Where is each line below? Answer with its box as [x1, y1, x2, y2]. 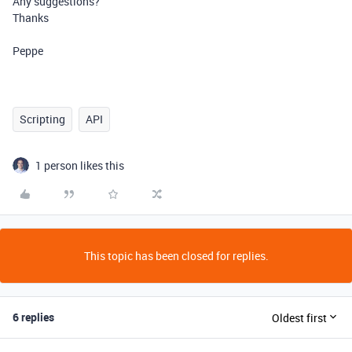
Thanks [13, 10, 49, 25]
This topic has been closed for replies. [83, 248, 269, 263]
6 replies [13, 310, 54, 324]
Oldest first [272, 310, 327, 325]
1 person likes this [35, 158, 124, 173]
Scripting [20, 112, 65, 126]
